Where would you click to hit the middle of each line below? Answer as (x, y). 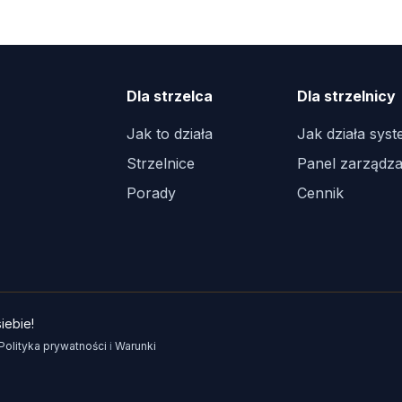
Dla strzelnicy (346, 96)
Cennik (320, 193)
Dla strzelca (170, 96)
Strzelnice (161, 163)
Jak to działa (170, 134)
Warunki (135, 346)
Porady (151, 193)
